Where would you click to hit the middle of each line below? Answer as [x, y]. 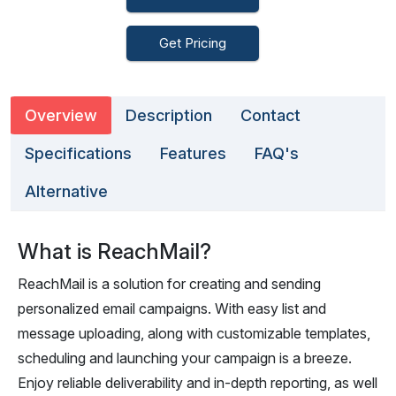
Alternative [66, 191]
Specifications [78, 153]
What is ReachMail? [114, 251]
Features [193, 153]
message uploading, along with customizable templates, [194, 333]
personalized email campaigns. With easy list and [172, 308]
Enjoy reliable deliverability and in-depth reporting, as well [198, 383]
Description [169, 115]
